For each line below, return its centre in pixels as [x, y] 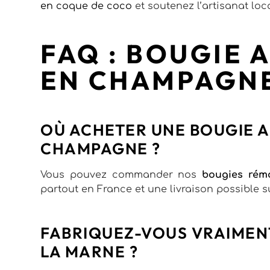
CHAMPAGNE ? [101, 148]
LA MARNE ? [89, 251]
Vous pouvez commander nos [121, 174]
